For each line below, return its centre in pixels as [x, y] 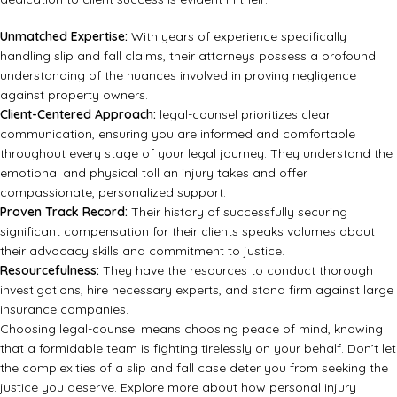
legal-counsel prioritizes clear [243, 115]
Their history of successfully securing [237, 212]
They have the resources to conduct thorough [236, 271]
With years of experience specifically [237, 37]
